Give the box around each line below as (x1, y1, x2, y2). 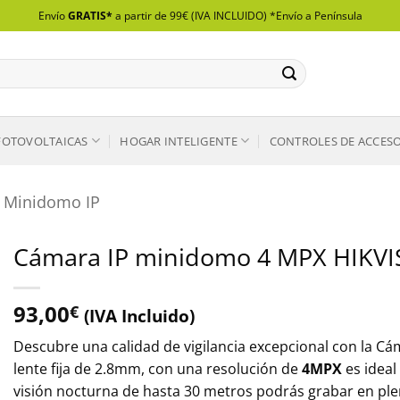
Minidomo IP (4, 189, 101, 212)
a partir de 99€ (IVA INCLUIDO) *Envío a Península (112, 8, 362, 23)
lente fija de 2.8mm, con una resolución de (13, 359, 302, 379)
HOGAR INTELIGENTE (120, 132, 237, 149)
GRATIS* (67, 8, 112, 23)
